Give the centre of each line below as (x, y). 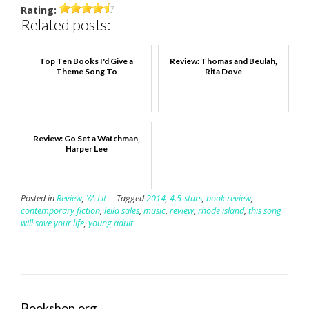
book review (229, 198)
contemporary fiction (60, 210)
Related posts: (66, 25)
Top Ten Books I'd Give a (86, 61)
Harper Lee (86, 148)
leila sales (122, 210)
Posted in (39, 198)
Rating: (39, 10)
